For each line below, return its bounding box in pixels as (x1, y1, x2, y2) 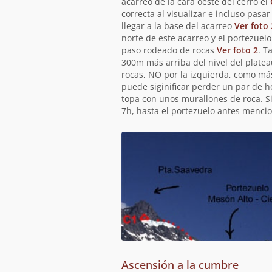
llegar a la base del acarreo (121, 20, 234, 32)
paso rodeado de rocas (121, 44, 217, 56)
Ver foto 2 (216, 44, 258, 56)
